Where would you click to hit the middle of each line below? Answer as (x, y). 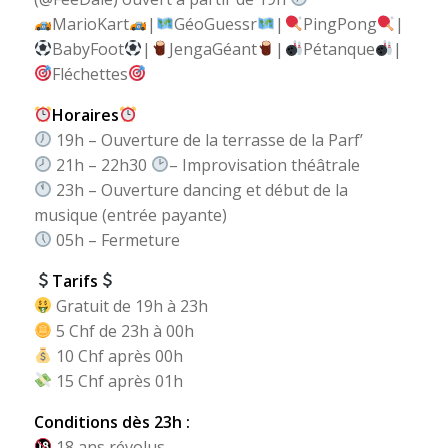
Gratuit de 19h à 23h (129, 305)
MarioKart (90, 23)
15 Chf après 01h (117, 380)
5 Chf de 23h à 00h (122, 330)
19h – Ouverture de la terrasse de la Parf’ (207, 139)
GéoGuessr (216, 23)
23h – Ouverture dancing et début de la (199, 189)
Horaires (85, 114)
